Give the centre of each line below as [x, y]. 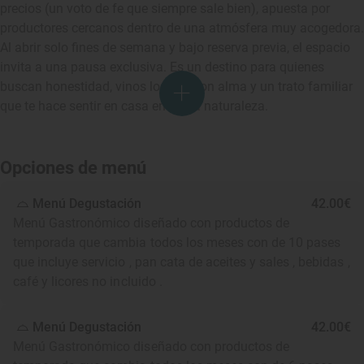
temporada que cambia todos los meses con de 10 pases [177, 243]
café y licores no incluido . [88, 282]
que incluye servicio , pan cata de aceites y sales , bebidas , [182, 262]
